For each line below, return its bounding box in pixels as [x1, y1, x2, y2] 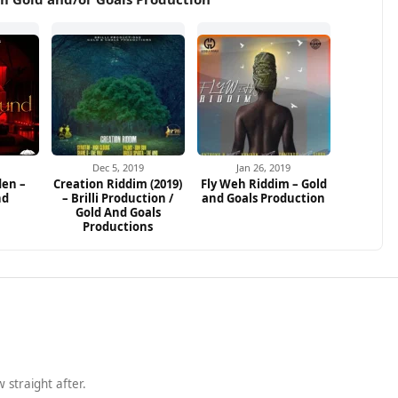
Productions [83, 218, 154, 235]
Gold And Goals [75, 203, 161, 220]
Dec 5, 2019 [92, 160, 144, 174]
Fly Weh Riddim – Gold [200, 175, 327, 192]
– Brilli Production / [62, 189, 174, 206]
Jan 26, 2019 [236, 160, 291, 174]
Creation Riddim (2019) [53, 175, 183, 192]
